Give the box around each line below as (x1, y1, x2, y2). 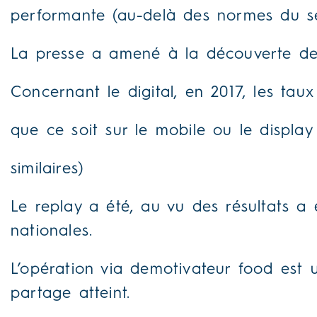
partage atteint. (11, 286, 131, 302)
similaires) (11, 161, 84, 178)
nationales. (11, 224, 93, 240)
